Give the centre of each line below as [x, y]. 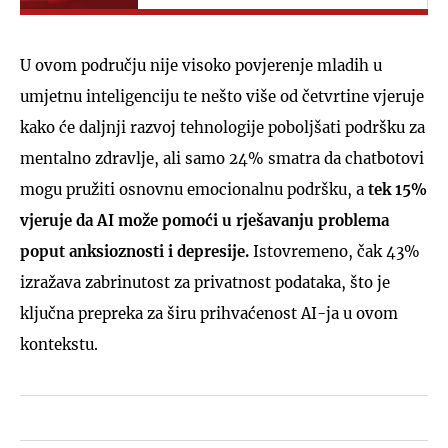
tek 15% [397, 189]
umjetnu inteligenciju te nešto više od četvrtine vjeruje [222, 96]
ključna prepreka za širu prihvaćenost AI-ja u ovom [209, 313]
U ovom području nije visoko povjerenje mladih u [201, 65]
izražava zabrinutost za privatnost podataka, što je [205, 282]
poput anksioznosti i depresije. [134, 251]
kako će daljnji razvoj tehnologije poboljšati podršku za [222, 127]
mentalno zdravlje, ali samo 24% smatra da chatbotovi [222, 158]
